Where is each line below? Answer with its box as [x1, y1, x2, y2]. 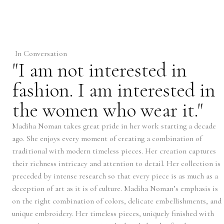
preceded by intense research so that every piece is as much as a [12, 171, 218, 181]
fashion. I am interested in [12, 78, 215, 102]
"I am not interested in [12, 58, 187, 82]
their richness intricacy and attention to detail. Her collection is [12, 158, 220, 168]
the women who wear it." [12, 98, 203, 122]
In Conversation [15, 48, 67, 58]
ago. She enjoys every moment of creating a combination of [12, 133, 202, 143]
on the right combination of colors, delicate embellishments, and [12, 196, 221, 206]
